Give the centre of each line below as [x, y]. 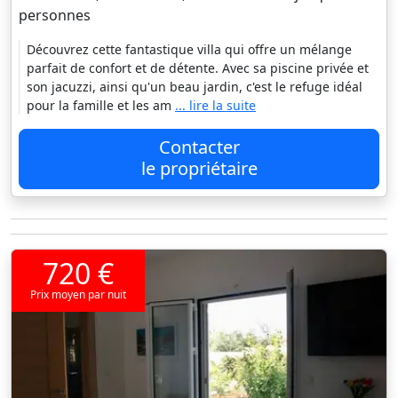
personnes [55, 16]
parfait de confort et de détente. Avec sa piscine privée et [198, 68]
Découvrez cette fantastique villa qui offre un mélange [189, 50]
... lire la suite [215, 106]
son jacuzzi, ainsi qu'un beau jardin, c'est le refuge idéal [195, 87]
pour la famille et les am [101, 106]
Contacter [199, 147]
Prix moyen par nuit [78, 295]
